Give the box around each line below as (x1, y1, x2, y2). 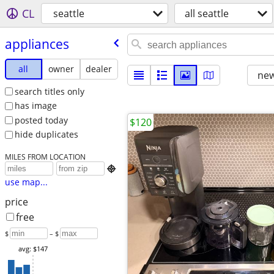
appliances (4, 35, 69, 53)
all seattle (185, 7, 229, 20)
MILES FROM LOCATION (4, 152, 86, 162)
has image (14, 100, 57, 112)
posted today (14, 114, 68, 126)
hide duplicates (14, 128, 78, 141)
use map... (4, 176, 48, 188)
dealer (86, 62, 113, 75)
